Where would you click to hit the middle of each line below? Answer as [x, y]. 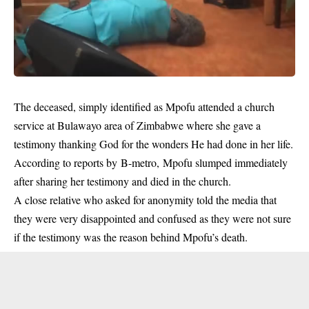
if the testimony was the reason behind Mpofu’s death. [131, 237]
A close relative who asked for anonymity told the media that [145, 199]
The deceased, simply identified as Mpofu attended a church [144, 106]
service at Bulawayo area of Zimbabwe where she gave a [137, 125]
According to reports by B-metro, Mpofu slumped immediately [151, 162]
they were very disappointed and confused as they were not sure [152, 218]
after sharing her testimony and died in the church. [122, 181]
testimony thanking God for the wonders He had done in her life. [153, 143]
